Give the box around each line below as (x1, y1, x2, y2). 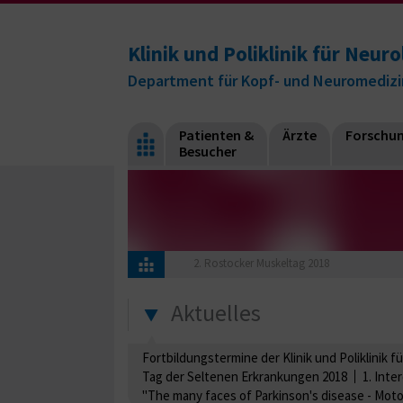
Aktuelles (171, 298, 261, 327)
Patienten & (179, 126, 254, 144)
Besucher (179, 142, 237, 160)
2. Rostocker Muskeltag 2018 (193, 255, 329, 272)
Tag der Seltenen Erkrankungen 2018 (142, 367, 347, 385)
